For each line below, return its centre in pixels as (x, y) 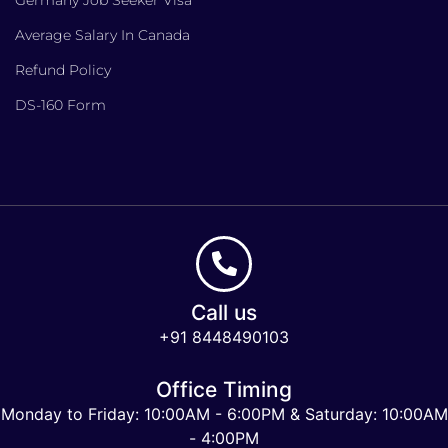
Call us (224, 312)
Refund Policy (63, 69)
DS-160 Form (60, 104)
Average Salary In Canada (102, 34)
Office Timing (224, 389)
